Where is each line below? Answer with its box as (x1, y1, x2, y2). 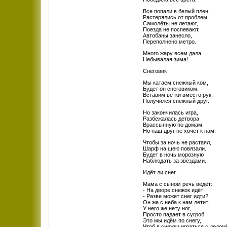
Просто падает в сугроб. (143, 211, 206, 217)
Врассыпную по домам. (143, 122, 204, 128)
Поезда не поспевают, (143, 26, 200, 32)
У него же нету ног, (143, 205, 191, 211)
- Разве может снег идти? (143, 193, 208, 199)
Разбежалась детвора (143, 116, 199, 122)
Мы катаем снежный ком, (143, 80, 208, 86)
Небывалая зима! (143, 56, 188, 62)
